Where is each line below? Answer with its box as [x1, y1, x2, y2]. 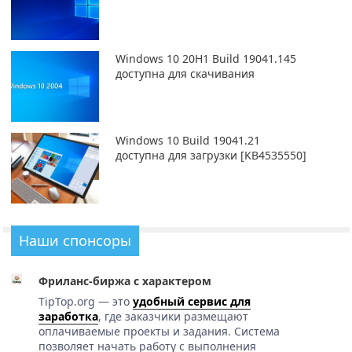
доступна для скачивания [115, 65, 255, 81]
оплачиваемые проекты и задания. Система [38, 323, 280, 339]
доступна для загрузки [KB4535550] [115, 147, 306, 163]
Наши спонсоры [19, 230, 131, 250]
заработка [38, 308, 98, 324]
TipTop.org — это [38, 293, 133, 309]
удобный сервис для [132, 293, 251, 309]
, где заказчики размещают [97, 308, 248, 324]
